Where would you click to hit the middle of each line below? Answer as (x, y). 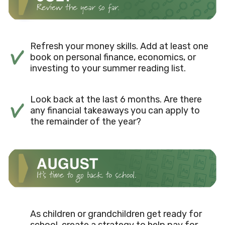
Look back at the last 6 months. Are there (116, 100)
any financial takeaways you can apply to (115, 111)
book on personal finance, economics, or (113, 58)
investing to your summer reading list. (108, 69)
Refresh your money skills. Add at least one (119, 46)
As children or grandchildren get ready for (116, 214)
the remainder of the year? (86, 122)
